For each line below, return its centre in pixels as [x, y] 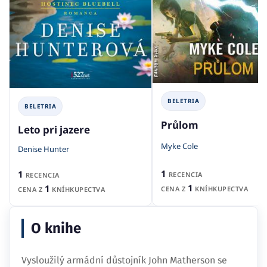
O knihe [56, 228]
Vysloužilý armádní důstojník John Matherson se [124, 260]
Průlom [180, 125]
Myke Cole [179, 146]
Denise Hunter [44, 149]
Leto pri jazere [54, 129]
